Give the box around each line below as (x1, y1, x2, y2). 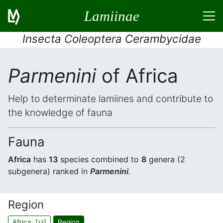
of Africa (96, 64, 178, 87)
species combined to (58, 154, 141, 164)
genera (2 (146, 154, 185, 164)
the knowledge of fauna (8, 107, 112, 118)
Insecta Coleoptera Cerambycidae (22, 32, 201, 45)
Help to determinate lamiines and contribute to (8, 93, 213, 105)
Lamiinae (84, 7, 139, 24)
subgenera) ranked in (8, 166, 90, 176)
